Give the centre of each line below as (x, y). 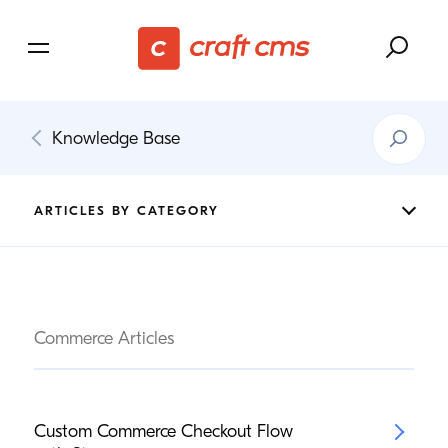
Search (394, 122)
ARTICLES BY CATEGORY (126, 210)
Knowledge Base (115, 138)
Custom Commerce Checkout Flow (163, 431)
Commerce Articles (103, 338)
